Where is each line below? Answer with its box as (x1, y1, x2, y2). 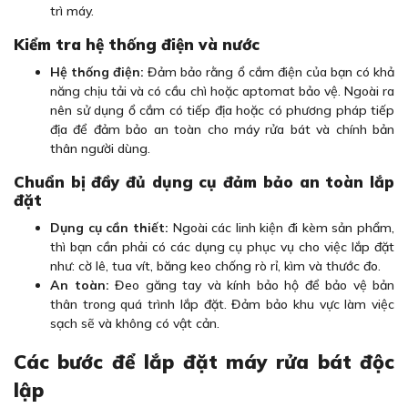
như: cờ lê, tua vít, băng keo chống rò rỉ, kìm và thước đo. (50, 258, 381, 274)
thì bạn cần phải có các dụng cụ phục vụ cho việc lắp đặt (50, 239, 394, 255)
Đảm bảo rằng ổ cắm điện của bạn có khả (144, 64, 395, 80)
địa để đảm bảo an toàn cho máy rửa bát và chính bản (50, 121, 394, 138)
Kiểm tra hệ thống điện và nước (14, 35, 260, 54)
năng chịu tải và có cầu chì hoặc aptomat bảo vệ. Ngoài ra (50, 83, 394, 99)
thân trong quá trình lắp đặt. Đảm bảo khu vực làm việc (50, 296, 394, 312)
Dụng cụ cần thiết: (50, 219, 173, 236)
